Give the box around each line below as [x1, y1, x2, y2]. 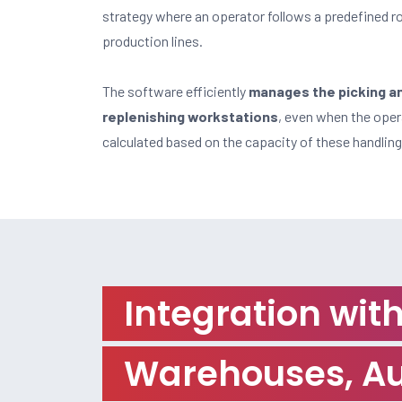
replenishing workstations [102, 108, 278, 125]
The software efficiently [102, 83, 249, 100]
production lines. [102, 32, 203, 49]
